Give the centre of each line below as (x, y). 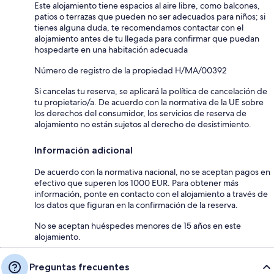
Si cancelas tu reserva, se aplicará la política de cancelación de (151, 91)
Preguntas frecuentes (79, 267)
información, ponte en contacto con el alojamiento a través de (151, 194)
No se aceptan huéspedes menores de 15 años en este (138, 225)
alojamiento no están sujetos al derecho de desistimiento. (143, 124)
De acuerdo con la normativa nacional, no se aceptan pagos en (152, 172)
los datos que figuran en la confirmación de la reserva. (136, 205)
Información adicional (83, 150)
